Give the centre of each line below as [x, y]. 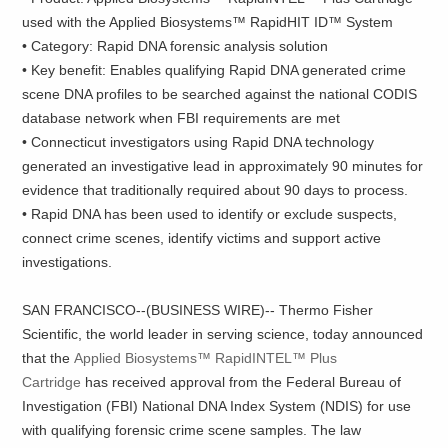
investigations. [67, 262]
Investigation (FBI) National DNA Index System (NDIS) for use [217, 406]
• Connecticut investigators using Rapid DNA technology [198, 142]
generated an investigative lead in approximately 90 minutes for [223, 166]
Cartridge [52, 382]
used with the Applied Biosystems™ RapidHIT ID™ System [208, 22]
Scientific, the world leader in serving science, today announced [223, 334]
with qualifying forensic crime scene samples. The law [192, 430]
